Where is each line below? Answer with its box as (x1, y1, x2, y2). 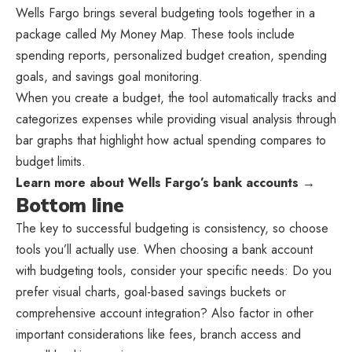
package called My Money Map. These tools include (16, 25, 295, 44)
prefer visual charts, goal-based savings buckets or (16, 283, 286, 302)
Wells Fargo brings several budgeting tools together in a (16, 4, 315, 23)
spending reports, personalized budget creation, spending (16, 46, 327, 65)
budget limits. (16, 152, 86, 171)
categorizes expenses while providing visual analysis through (16, 110, 336, 129)
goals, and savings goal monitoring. (16, 68, 203, 86)
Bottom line (16, 193, 125, 218)
